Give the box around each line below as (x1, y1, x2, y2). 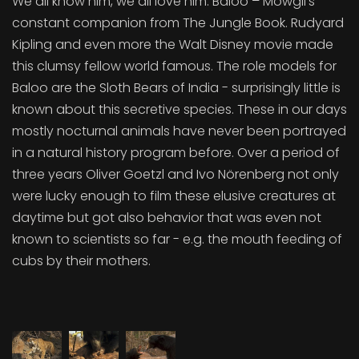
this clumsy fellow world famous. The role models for (12, 57, 337, 75)
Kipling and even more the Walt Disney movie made (12, 35, 333, 54)
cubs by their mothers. (12, 252, 151, 270)
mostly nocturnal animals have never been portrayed (12, 122, 346, 140)
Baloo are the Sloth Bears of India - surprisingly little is (12, 79, 341, 97)
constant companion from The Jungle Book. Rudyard (12, 14, 344, 32)
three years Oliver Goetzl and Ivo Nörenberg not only (12, 165, 339, 184)
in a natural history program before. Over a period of (12, 143, 340, 162)
